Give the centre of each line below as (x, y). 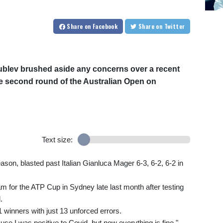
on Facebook (101, 26)
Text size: (57, 139)
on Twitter (174, 26)
